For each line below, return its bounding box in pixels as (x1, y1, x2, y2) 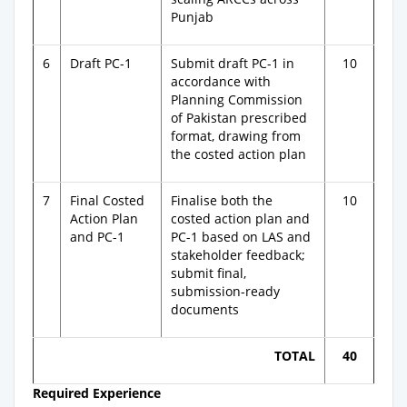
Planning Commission (171, 91, 303, 108)
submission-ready (171, 283, 280, 300)
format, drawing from (171, 127, 301, 144)
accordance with (171, 73, 271, 90)
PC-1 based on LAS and (171, 228, 311, 245)
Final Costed (70, 192, 144, 209)
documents (171, 301, 239, 318)
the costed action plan (171, 145, 306, 163)
